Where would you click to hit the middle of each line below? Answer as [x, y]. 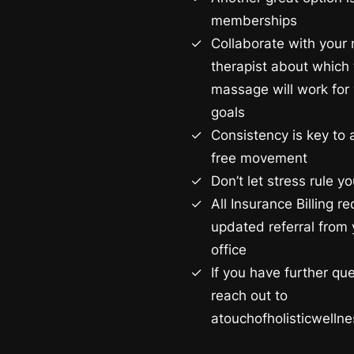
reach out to [249, 296]
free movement [259, 158]
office [229, 250]
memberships [254, 21]
